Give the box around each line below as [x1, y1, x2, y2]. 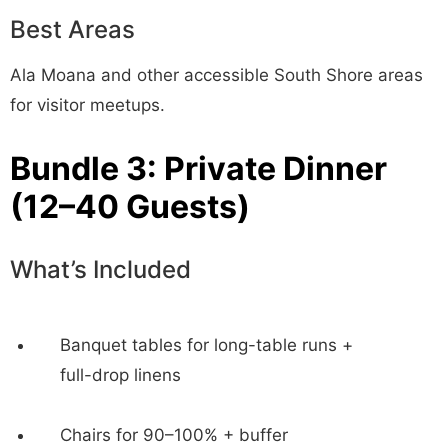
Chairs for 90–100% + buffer [60, 424, 288, 445]
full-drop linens [60, 364, 181, 385]
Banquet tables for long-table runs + [60, 334, 353, 355]
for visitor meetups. [10, 94, 165, 115]
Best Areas [10, 14, 135, 44]
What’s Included [10, 254, 191, 284]
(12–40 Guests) [10, 186, 250, 226]
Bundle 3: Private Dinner [10, 148, 387, 188]
